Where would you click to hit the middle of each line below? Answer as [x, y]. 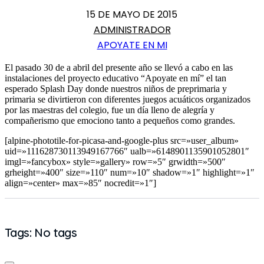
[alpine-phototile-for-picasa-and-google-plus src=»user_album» [122, 140]
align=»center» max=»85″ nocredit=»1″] [80, 183]
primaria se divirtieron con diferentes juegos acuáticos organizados [128, 99]
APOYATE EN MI [132, 45]
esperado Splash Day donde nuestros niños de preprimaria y [116, 88]
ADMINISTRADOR [132, 29]
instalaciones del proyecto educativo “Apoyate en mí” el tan [115, 78]
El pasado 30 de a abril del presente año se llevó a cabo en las [119, 67]
